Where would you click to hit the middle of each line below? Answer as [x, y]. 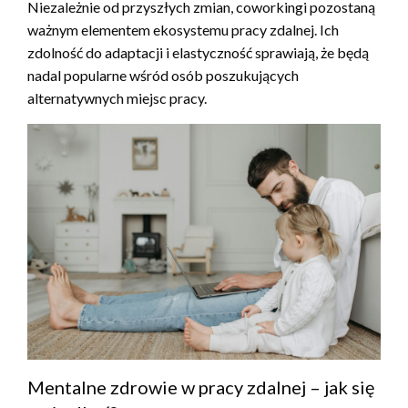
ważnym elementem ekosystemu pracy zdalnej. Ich [183, 30]
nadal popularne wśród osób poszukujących [163, 76]
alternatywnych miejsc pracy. [117, 98]
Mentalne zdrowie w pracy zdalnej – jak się [201, 388]
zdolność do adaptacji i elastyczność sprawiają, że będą [198, 53]
